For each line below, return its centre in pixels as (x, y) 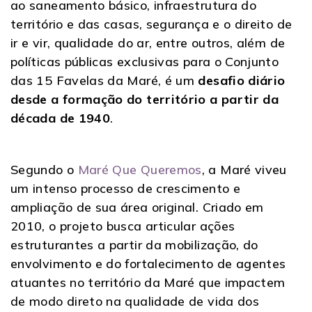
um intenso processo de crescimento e (125, 188)
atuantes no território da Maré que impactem (148, 282)
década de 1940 (61, 118)
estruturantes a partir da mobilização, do (134, 244)
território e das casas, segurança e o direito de (151, 24)
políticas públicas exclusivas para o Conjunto (145, 61)
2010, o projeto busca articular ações (123, 226)
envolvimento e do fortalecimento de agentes (148, 263)
